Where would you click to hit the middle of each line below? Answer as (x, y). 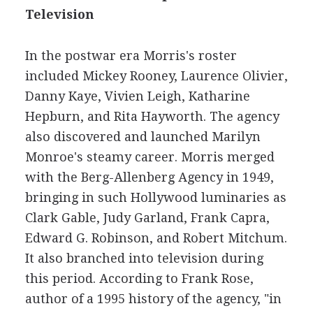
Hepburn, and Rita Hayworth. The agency (152, 116)
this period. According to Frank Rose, (139, 278)
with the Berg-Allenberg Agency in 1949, (149, 177)
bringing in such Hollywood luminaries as (155, 197)
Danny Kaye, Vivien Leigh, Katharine (137, 96)
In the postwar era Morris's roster (131, 56)
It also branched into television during (144, 258)
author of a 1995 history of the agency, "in (153, 299)
